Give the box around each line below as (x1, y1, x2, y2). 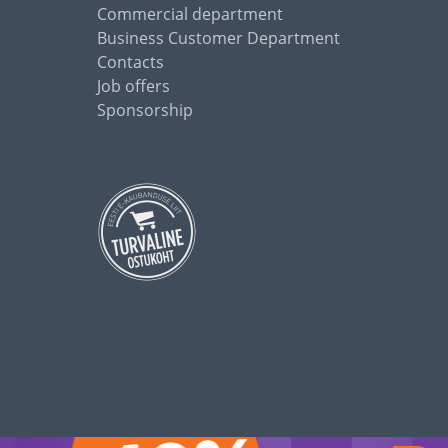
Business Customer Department (97, 27, 340, 49)
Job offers (97, 75, 170, 97)
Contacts (97, 51, 164, 73)
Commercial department (97, 3, 283, 25)
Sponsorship (97, 99, 193, 121)
